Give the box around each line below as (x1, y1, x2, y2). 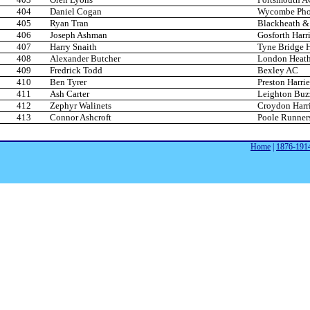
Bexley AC (257, 65, 298, 76)
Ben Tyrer (50, 77, 86, 88)
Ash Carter (50, 89, 89, 100)
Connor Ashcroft (50, 112, 111, 123)
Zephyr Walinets (50, 100, 111, 111)
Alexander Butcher (50, 53, 120, 64)
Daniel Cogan (50, 6, 102, 17)
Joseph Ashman (50, 30, 107, 41)
